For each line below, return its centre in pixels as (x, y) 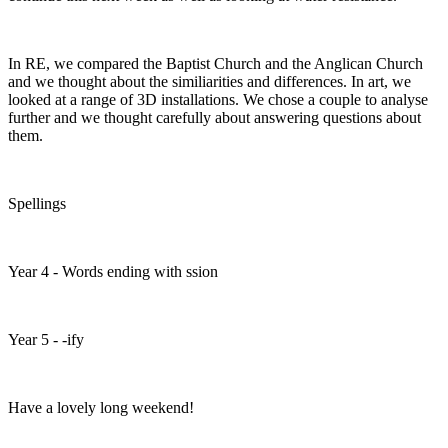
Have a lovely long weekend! (101, 407)
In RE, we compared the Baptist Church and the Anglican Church (215, 63)
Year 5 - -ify (46, 339)
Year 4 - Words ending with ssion (113, 271)
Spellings (37, 203)
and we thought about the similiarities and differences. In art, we (209, 81)
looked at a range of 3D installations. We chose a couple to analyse (218, 99)
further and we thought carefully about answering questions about (214, 117)
